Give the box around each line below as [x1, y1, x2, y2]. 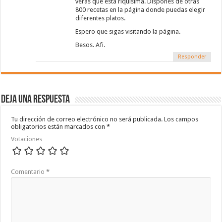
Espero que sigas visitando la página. [75, 28, 181, 36]
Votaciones [11, 135, 43, 143]
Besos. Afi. [75, 41, 106, 49]
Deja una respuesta [1, 94, 70, 106]
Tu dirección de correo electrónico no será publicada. [11, 115, 163, 123]
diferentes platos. [75, 14, 126, 22]
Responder [177, 54, 206, 60]
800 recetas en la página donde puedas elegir [75, 6, 206, 14]
